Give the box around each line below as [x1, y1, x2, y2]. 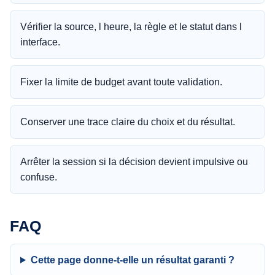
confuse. [20, 172, 57, 182]
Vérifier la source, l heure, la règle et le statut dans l [20, 21, 242, 32]
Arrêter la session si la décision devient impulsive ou [20, 157, 248, 167]
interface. [20, 37, 60, 47]
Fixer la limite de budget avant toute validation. [20, 77, 222, 87]
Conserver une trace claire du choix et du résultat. [20, 117, 235, 127]
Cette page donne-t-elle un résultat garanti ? [30, 255, 234, 265]
